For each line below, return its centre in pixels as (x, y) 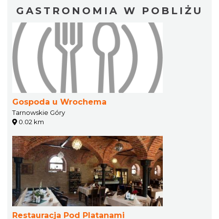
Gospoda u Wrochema (59, 102)
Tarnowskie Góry (39, 113)
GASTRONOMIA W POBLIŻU (109, 11)
